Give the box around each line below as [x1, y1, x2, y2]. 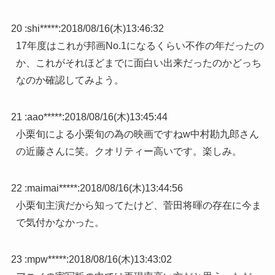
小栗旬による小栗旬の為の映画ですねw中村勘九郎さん [15, 129, 259, 140]
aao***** [26, 112, 62, 123]
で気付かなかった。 [15, 217, 104, 228]
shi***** [26, 23, 58, 34]
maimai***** [26, 183, 77, 194]
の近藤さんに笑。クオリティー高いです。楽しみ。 [15, 146, 242, 157]
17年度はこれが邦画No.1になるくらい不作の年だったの [15, 41, 264, 52]
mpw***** [26, 254, 66, 265]
